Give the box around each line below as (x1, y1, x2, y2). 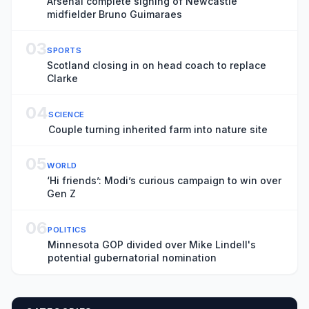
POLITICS (48, 225, 87, 235)
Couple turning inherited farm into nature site (48, 123, 268, 135)
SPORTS (47, 46, 82, 55)
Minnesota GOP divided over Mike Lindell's (48, 239, 256, 250)
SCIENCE (48, 110, 85, 119)
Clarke (47, 72, 78, 84)
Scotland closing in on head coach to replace (47, 59, 266, 71)
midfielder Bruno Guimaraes (47, 8, 182, 20)
